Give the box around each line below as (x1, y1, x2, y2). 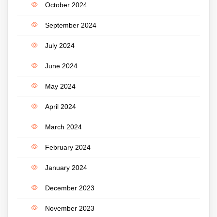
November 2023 (45, 204, 94, 212)
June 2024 (45, 62, 77, 70)
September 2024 (45, 21, 96, 29)
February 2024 (45, 143, 91, 151)
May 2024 (45, 82, 76, 90)
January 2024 (45, 163, 87, 171)
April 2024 (45, 102, 76, 110)
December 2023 (45, 184, 94, 192)
